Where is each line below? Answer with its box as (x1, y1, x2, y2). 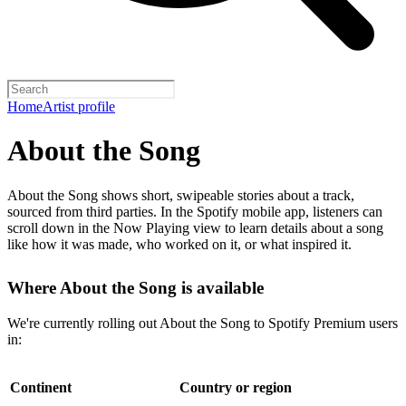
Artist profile (43, 99, 115, 114)
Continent (10, 379, 72, 395)
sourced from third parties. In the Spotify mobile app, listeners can (7, 203, 382, 219)
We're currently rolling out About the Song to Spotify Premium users (7, 314, 398, 331)
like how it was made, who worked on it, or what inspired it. (7, 236, 352, 252)
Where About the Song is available (7, 277, 264, 297)
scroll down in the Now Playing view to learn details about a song (7, 219, 383, 236)
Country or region (179, 379, 292, 395)
